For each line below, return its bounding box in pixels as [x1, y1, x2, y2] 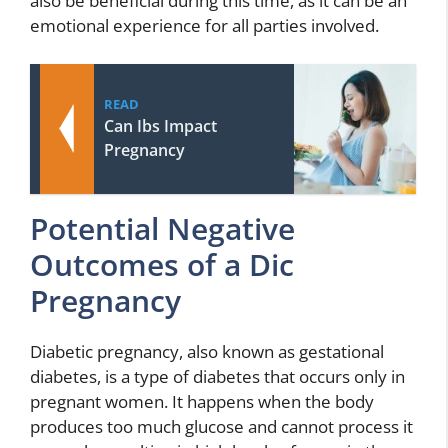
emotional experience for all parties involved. [30, 14, 379, 38]
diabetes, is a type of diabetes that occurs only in [30, 364, 405, 388]
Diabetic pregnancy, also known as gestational [30, 339, 384, 363]
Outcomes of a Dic [30, 243, 294, 285]
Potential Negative [30, 207, 295, 249]
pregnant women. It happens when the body [30, 389, 374, 413]
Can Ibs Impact [104, 114, 217, 137]
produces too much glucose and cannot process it [30, 414, 413, 438]
